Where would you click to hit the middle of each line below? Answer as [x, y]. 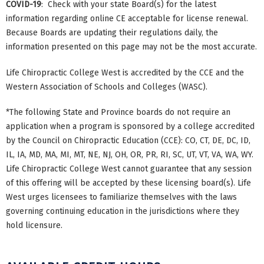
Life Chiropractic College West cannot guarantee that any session [129, 169]
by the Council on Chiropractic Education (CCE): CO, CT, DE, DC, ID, [128, 141]
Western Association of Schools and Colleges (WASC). [107, 87]
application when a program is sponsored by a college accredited [130, 127]
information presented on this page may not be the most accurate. [131, 47]
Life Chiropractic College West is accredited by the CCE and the [125, 72]
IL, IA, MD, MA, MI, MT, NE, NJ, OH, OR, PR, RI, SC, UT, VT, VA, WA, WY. [130, 155]
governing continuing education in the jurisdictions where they [123, 212]
